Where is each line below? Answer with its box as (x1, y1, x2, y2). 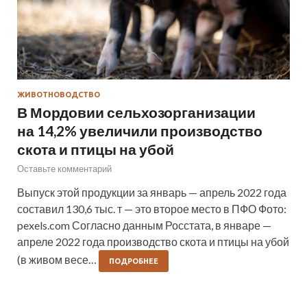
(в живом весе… (17, 252, 99, 266)
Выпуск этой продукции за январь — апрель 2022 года (17, 185, 286, 199)
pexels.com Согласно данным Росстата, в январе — (17, 218, 271, 232)
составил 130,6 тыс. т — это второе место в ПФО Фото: (17, 201, 286, 215)
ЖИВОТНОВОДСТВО (17, 90, 100, 99)
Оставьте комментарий (17, 162, 112, 174)
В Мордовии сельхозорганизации (17, 103, 256, 121)
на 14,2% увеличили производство (17, 121, 262, 139)
